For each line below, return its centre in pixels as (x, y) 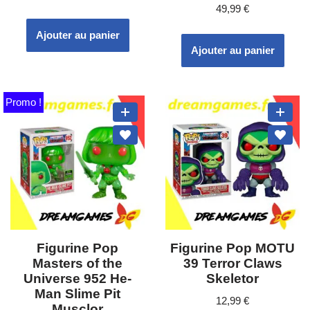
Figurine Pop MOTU (232, 248)
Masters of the (77, 263)
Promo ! (24, 102)
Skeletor (232, 278)
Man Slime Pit (77, 293)
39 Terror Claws (232, 263)
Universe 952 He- (77, 278)
